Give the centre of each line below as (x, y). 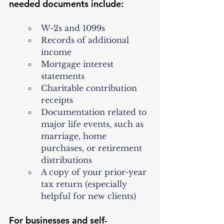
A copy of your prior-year (95, 172)
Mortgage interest (78, 64)
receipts (57, 100)
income (56, 52)
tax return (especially (85, 184)
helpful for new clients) (88, 196)
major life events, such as (93, 124)
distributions (66, 160)
